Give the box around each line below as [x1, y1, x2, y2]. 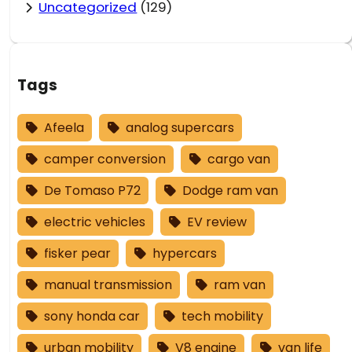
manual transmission [44, 276, 173, 295]
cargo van [207, 150, 271, 169]
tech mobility [181, 307, 264, 326]
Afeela [44, 119, 85, 137]
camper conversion [44, 150, 167, 169]
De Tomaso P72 [44, 181, 141, 200]
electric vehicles [44, 213, 146, 232]
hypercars [152, 244, 218, 263]
